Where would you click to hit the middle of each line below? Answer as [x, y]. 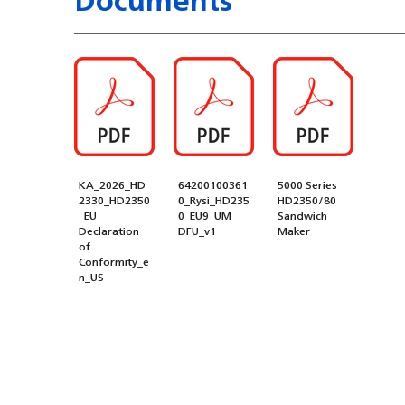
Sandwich [302, 215]
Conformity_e [114, 261]
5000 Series [307, 184]
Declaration [109, 231]
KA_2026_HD [112, 184]
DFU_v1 [197, 231]
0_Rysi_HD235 [214, 200]
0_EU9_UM [205, 215]
